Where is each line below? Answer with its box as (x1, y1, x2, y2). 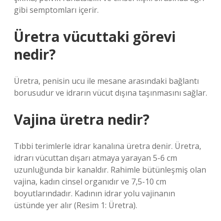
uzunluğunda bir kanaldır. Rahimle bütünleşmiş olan (14, 164, 206, 175)
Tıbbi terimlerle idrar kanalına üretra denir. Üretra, (14, 141, 201, 151)
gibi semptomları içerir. (14, 4, 99, 15)
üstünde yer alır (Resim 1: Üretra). (14, 200, 137, 211)
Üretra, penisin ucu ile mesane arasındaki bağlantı (14, 75, 199, 86)
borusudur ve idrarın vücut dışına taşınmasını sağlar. (14, 87, 207, 98)
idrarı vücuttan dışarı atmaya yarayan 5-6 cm (14, 152, 177, 163)
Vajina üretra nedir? (14, 110, 149, 129)
